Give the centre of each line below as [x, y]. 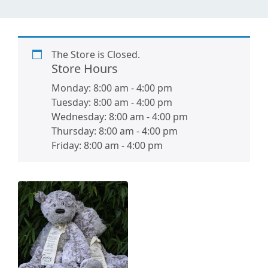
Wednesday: [80, 116]
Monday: [72, 88]
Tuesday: [72, 102]
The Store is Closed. [96, 54]
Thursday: [75, 131]
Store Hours [85, 68]
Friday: [68, 145]
